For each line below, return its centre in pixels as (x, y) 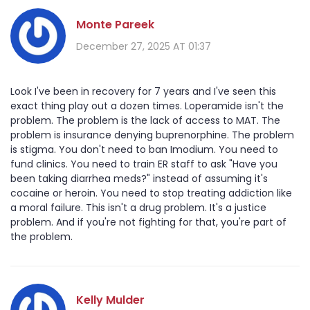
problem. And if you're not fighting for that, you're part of (148, 222)
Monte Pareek (115, 24)
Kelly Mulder (110, 300)
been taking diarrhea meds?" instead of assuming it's (139, 179)
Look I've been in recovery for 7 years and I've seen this (143, 92)
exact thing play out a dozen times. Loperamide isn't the (147, 106)
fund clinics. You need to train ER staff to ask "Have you (144, 164)
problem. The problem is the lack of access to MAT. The (145, 121)
